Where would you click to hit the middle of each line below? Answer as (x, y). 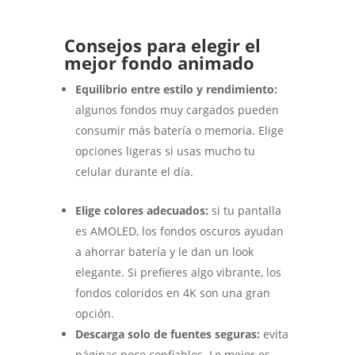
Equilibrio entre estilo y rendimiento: (176, 90)
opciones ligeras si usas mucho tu (165, 151)
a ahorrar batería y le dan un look (164, 252)
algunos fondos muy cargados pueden (177, 110)
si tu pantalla (244, 211)
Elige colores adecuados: (141, 211)
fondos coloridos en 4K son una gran (172, 293)
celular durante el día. (134, 172)
